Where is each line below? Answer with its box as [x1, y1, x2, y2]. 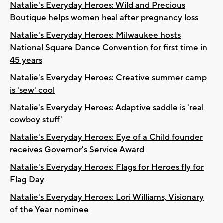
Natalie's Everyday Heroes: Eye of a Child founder [10, 131, 203, 143]
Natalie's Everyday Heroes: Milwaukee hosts [10, 29, 181, 41]
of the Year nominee [10, 204, 89, 215]
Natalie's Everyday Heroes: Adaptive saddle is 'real [10, 102, 204, 113]
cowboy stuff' [10, 114, 62, 125]
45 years [10, 54, 42, 66]
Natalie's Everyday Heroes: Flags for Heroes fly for [10, 161, 204, 173]
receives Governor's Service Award [10, 144, 144, 155]
